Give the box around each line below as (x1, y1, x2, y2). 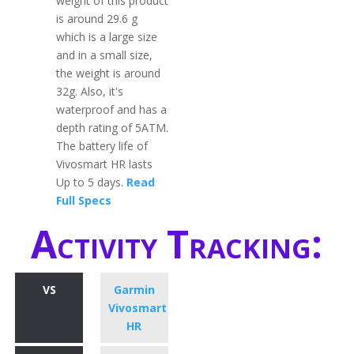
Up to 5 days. (56, 174, 127, 190)
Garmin (113, 281, 155, 297)
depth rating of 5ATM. (56, 119, 169, 135)
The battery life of (56, 137, 149, 153)
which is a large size (56, 28, 158, 44)
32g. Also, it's (56, 83, 124, 99)
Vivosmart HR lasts (56, 156, 153, 171)
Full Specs (56, 192, 112, 208)
